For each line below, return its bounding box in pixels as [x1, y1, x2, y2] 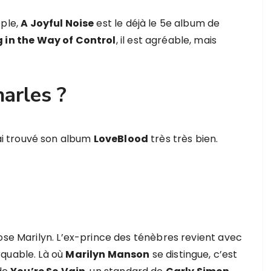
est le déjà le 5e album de [94, 16, 220, 30]
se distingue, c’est [149, 247, 238, 261]
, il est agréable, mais [116, 33, 217, 47]
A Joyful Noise [21, 16, 94, 30]
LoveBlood [93, 132, 148, 146]
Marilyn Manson [65, 247, 150, 261]
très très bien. [148, 132, 218, 146]
